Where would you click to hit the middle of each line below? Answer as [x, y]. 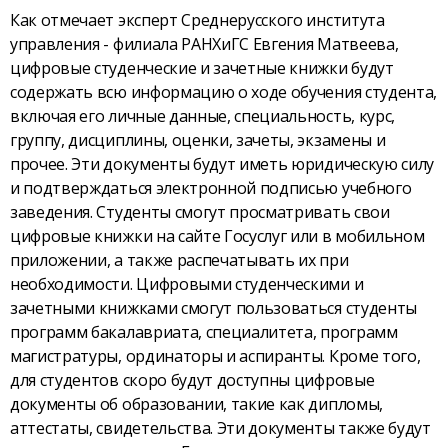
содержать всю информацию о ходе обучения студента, [223, 92]
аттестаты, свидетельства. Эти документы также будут [220, 428]
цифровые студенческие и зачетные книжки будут [202, 68]
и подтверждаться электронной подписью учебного [211, 188]
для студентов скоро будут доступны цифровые [192, 380]
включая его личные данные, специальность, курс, [202, 116]
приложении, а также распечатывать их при [179, 260]
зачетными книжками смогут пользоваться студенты [213, 308]
